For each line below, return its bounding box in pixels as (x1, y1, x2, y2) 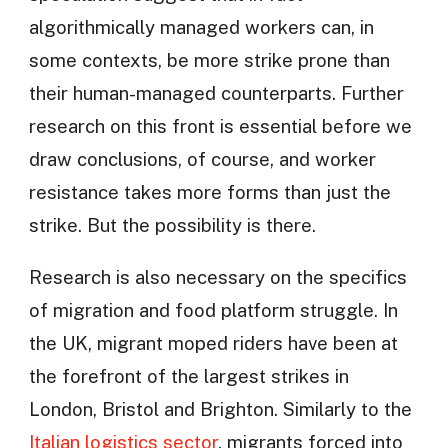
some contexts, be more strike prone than (28, 49, 390, 72)
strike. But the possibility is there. (28, 214, 316, 237)
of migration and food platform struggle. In (28, 299, 398, 322)
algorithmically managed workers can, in (28, 16, 374, 39)
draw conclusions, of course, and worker (28, 148, 376, 171)
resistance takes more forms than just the (28, 181, 391, 204)
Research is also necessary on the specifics (28, 266, 407, 289)
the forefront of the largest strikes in (28, 365, 349, 388)
